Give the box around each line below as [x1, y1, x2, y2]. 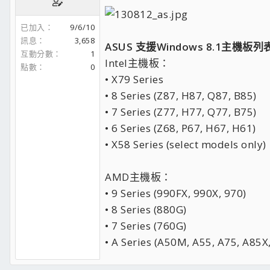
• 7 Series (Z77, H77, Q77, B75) [105, 105, 257, 119]
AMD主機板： [105, 170, 172, 184]
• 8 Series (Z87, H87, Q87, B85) [105, 89, 257, 103]
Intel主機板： [105, 56, 170, 71]
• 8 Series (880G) [105, 202, 187, 217]
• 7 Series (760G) [105, 219, 187, 233]
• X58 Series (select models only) [105, 137, 266, 152]
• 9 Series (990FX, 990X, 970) [105, 186, 246, 201]
